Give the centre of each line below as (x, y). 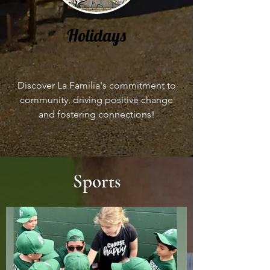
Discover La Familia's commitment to (96, 85)
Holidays (96, 35)
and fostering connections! (96, 114)
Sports (96, 181)
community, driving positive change (96, 100)
